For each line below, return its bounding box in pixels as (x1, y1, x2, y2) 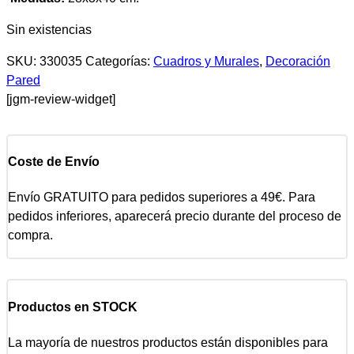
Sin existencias (6, 22, 92, 36)
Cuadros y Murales (153, 54, 259, 68)
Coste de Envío (8, 155, 100, 169)
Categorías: (85, 54, 153, 68)
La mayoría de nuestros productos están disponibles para (8, 335, 328, 349)
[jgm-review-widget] (6, 92, 115, 106)
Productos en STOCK (8, 299, 137, 314)
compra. (8, 228, 53, 243)
